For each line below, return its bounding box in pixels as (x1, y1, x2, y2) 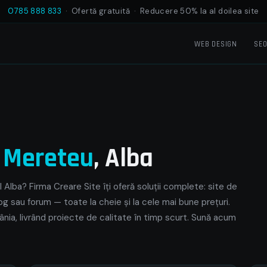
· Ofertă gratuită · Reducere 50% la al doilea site (61, 6, 259, 16)
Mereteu (3, 142, 94, 175)
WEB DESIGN (194, 39, 237, 49)
